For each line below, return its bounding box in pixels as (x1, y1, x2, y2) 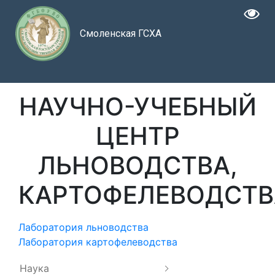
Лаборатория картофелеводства (18, 235, 177, 248)
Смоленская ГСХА (79, 27, 161, 39)
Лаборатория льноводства (18, 220, 149, 233)
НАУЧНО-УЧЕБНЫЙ (18, 91, 257, 122)
